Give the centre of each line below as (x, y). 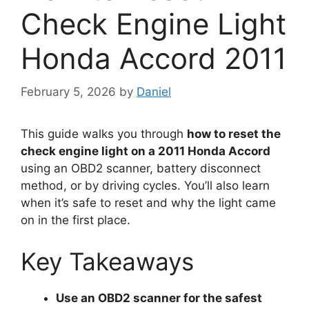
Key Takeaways (107, 261)
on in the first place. (76, 220)
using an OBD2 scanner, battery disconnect (141, 169)
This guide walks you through (104, 134)
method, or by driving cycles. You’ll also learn (145, 186)
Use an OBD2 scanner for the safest (159, 298)
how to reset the (234, 134)
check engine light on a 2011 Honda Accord (146, 151)
